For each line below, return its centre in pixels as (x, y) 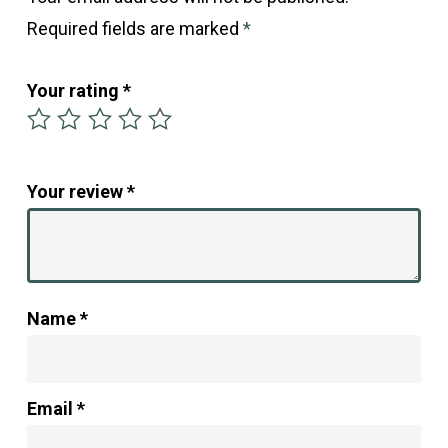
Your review (76, 191)
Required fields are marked (134, 28)
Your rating (74, 90)
